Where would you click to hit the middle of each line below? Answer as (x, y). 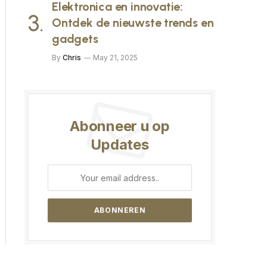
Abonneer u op (120, 126)
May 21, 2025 (115, 58)
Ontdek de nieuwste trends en (133, 23)
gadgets (75, 39)
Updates (120, 145)
